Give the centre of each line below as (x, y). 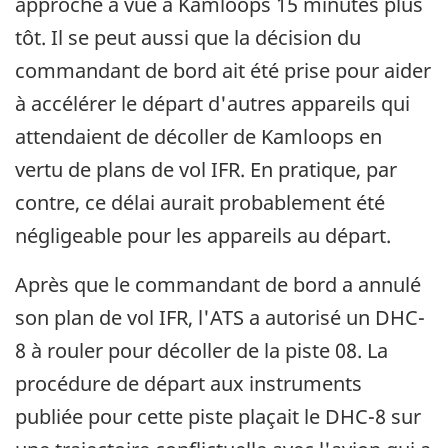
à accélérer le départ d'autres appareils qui (212, 104)
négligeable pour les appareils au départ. (203, 236)
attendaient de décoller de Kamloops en (198, 137)
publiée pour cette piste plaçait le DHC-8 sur (218, 417)
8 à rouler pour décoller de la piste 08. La (201, 351)
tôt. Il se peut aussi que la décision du (188, 38)
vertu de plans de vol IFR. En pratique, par (206, 170)
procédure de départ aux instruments (188, 384)
